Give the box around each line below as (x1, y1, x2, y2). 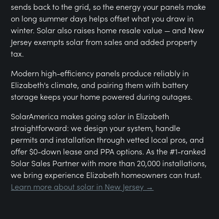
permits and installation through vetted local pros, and (11, 133, 204, 145)
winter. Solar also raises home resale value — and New (11, 24, 205, 35)
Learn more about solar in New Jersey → (11, 180, 154, 192)
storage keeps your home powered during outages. (11, 90, 193, 102)
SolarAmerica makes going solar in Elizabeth (11, 110, 170, 121)
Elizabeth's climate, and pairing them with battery (11, 79, 189, 90)
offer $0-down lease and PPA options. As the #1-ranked (11, 145, 206, 156)
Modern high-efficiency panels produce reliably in (11, 67, 189, 78)
